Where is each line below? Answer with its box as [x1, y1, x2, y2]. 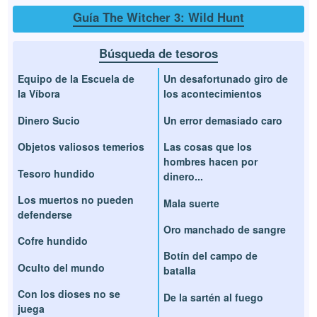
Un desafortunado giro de [163, 71, 288, 86]
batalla [163, 263, 196, 278]
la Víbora [18, 86, 61, 101]
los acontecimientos [163, 86, 262, 101]
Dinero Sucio [18, 113, 81, 127]
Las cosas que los [163, 139, 252, 154]
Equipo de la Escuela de [18, 71, 135, 86]
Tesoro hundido [18, 166, 96, 180]
